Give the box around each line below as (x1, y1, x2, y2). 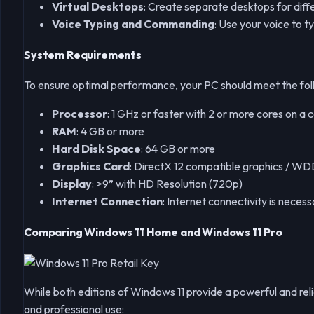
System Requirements (24, 47, 142, 62)
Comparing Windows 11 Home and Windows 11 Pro (24, 225, 282, 240)
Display (52, 177, 92, 191)
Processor (52, 107, 107, 121)
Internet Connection (52, 194, 163, 209)
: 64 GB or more (141, 142, 215, 156)
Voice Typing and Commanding (52, 16, 214, 31)
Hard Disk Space (52, 142, 141, 156)
